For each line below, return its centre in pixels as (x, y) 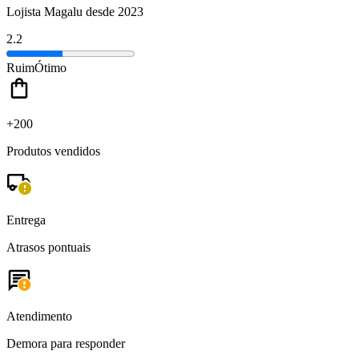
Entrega (26, 220)
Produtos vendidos (53, 151)
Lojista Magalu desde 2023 (75, 11)
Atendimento (39, 316)
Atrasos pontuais (48, 247)
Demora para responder (66, 343)
